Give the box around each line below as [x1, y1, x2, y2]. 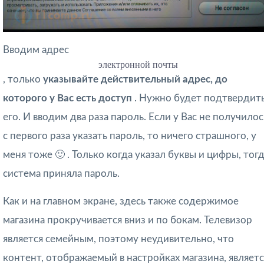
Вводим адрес [3, 45, 69, 55]
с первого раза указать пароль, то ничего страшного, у [3, 131, 256, 141]
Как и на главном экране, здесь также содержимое [3, 196, 239, 207]
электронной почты [98, 60, 179, 70]
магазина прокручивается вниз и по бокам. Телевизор [3, 215, 252, 226]
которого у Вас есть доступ [3, 93, 134, 104]
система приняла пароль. [3, 169, 120, 179]
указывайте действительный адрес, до [43, 74, 227, 85]
